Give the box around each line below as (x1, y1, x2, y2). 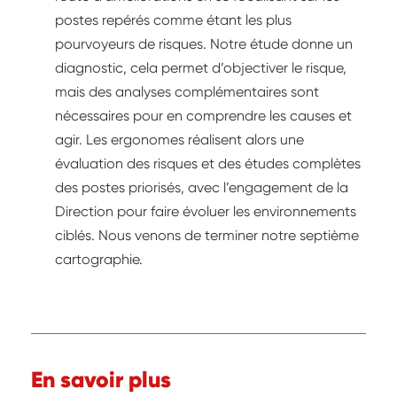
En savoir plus (31, 365, 171, 393)
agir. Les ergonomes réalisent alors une (55, 130, 304, 148)
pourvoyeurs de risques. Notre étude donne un (55, 35, 353, 52)
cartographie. (55, 250, 143, 268)
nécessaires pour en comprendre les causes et (55, 106, 352, 124)
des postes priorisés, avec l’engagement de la (55, 178, 348, 196)
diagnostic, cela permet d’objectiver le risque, (55, 58, 346, 76)
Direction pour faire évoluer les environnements (55, 202, 356, 220)
